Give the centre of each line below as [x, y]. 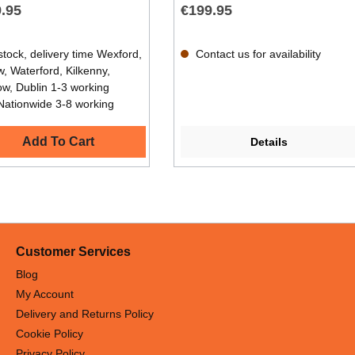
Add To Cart [58, 142]
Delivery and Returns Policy [85, 314]
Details [269, 142]
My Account [45, 294]
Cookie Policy [50, 334]
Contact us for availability [256, 54]
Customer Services [73, 252]
